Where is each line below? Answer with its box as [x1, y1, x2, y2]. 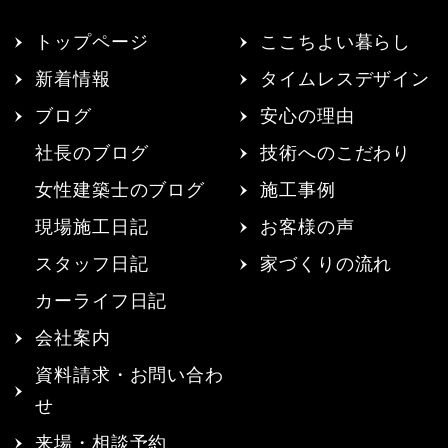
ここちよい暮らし [260, 32, 412, 53]
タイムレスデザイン [260, 69, 431, 90]
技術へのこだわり [260, 143, 412, 164]
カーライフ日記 [35, 291, 168, 312]
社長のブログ [35, 143, 149, 164]
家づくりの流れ [260, 254, 393, 275]
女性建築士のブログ [35, 180, 206, 201]
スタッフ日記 [35, 254, 149, 275]
